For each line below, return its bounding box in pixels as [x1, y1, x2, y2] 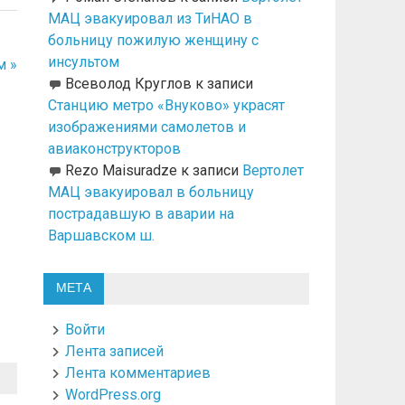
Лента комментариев [65, 363, 212, 381]
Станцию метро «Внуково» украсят [47, 97, 285, 115]
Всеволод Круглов [64, 75, 192, 93]
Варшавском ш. [47, 227, 155, 245]
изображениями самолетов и [47, 118, 246, 137]
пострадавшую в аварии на [47, 205, 234, 223]
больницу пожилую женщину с [47, 32, 259, 50]
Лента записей [65, 342, 165, 360]
